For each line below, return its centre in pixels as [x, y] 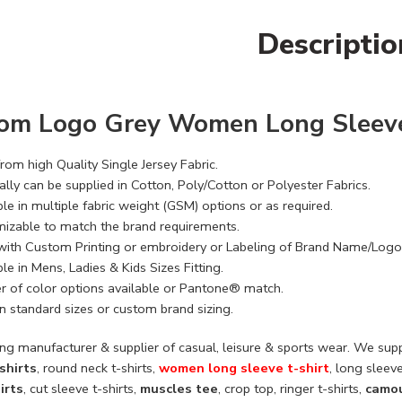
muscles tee [179, 388]
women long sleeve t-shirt [244, 367]
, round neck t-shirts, [98, 367]
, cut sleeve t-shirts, [82, 388]
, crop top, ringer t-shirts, [292, 388]
